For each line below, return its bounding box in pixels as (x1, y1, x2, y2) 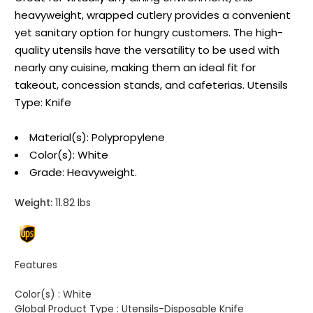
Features (15, 258, 57, 272)
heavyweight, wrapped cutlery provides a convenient (15, 8, 291, 23)
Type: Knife (15, 95, 71, 110)
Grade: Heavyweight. (29, 165, 137, 180)
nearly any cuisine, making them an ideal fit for (15, 60, 256, 75)
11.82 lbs (52, 196, 91, 210)
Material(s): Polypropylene (29, 130, 165, 145)
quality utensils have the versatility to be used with (15, 43, 279, 58)
